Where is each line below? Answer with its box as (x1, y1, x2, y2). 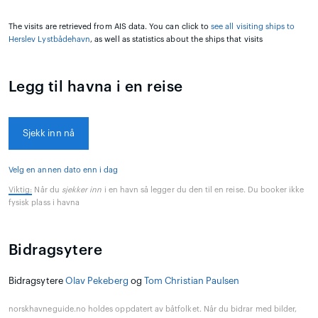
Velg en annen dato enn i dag (9, 166, 119, 175)
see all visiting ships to (211, 23, 295, 31)
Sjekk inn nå (23, 128, 75, 138)
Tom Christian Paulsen (143, 276, 240, 286)
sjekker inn (61, 186, 102, 194)
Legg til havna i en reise (9, 79, 183, 95)
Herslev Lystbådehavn (9, 35, 91, 44)
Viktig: (9, 186, 33, 194)
